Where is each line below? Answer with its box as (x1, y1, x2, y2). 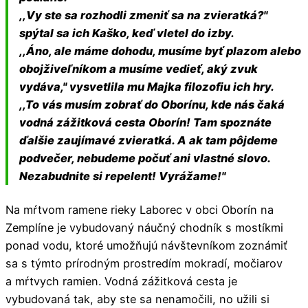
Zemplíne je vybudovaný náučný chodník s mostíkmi (5, 220, 283, 234)
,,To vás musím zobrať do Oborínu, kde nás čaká (19, 97, 285, 111)
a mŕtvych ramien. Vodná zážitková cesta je (5, 274, 237, 288)
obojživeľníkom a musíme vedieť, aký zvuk (19, 61, 258, 76)
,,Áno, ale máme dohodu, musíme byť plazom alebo (19, 43, 302, 58)
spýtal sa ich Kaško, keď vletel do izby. (19, 25, 235, 40)
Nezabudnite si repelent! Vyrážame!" (19, 168, 226, 183)
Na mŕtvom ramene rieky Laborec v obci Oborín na (5, 202, 274, 217)
